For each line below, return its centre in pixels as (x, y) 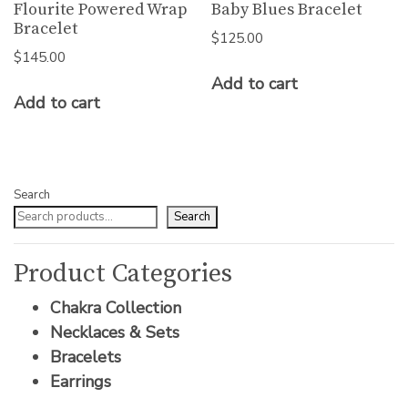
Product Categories (123, 273)
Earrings (81, 381)
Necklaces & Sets (115, 332)
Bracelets (86, 357)
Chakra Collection (116, 307)
